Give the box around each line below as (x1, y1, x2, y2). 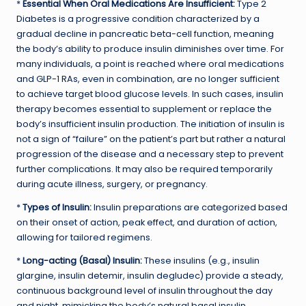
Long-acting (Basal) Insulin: (23, 254, 142, 266)
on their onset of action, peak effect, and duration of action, (16, 216, 277, 228)
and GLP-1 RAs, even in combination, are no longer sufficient (16, 72, 279, 85)
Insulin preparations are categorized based (92, 201, 288, 213)
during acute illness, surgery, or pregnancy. (16, 178, 208, 190)
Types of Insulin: (23, 201, 92, 213)
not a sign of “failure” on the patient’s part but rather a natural (16, 133, 286, 145)
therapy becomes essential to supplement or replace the (16, 102, 272, 115)
